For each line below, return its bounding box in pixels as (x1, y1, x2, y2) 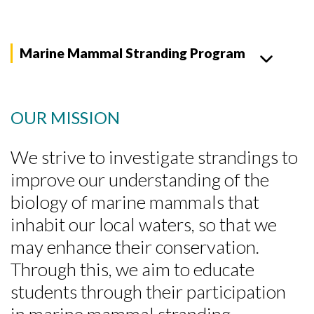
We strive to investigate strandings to (11, 146, 298, 168)
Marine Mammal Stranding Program (20, 45, 245, 61)
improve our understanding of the (11, 168, 269, 191)
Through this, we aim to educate (11, 258, 254, 280)
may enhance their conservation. (11, 235, 259, 258)
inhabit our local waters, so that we (11, 213, 277, 235)
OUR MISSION (11, 107, 120, 128)
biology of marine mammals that (11, 191, 259, 213)
